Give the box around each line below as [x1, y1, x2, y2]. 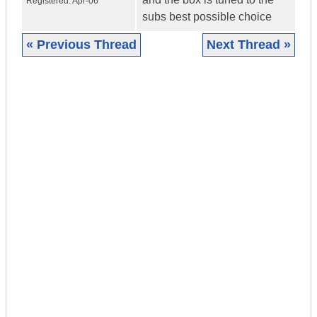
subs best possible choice [142, 11, 272, 23]
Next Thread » [207, 38, 291, 52]
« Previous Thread [26, 38, 137, 52]
